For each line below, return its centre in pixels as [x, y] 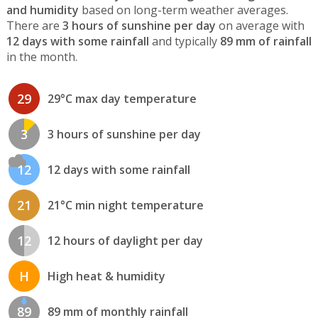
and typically [184, 42]
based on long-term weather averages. [183, 10]
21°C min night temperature [125, 205]
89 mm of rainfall [265, 42]
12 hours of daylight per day [125, 240]
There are [34, 26]
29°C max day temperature [122, 98]
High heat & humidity [106, 276]
